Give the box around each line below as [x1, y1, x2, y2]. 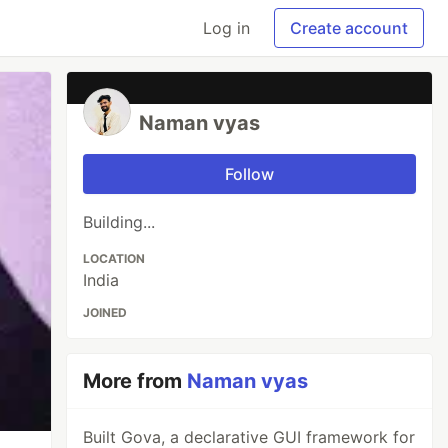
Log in [203, 18, 250, 38]
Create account [290, 18, 408, 38]
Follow [225, 164, 275, 184]
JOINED [83, 305, 128, 320]
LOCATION [83, 251, 146, 266]
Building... [83, 212, 156, 232]
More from [83, 369, 188, 393]
